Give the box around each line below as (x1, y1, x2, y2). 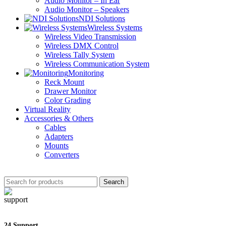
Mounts (44, 141, 69, 150)
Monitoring (68, 69, 104, 77)
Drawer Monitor (44, 87, 96, 95)
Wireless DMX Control (44, 41, 119, 50)
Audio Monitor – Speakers (44, 5, 129, 14)
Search (103, 178, 124, 186)
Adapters (44, 132, 73, 141)
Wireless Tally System (44, 50, 115, 59)
